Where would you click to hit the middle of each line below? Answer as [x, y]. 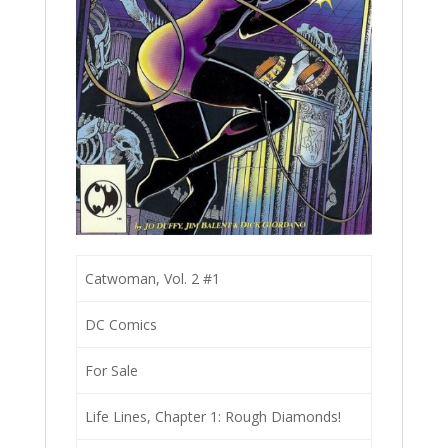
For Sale [111, 371]
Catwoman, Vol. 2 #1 [152, 279]
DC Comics [121, 325]
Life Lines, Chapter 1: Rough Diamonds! [213, 417]
